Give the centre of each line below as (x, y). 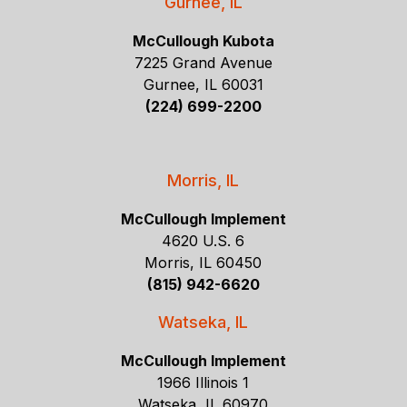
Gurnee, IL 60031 (203, 85)
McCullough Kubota (203, 41)
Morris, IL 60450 (203, 263)
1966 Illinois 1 (203, 383)
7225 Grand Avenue (203, 63)
